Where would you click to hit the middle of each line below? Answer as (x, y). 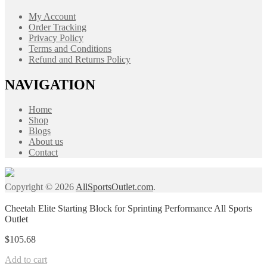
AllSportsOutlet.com (114, 187)
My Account (52, 16)
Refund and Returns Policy (80, 59)
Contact (43, 153)
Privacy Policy (56, 38)
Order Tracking (58, 27)
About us (46, 142)
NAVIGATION (50, 84)
